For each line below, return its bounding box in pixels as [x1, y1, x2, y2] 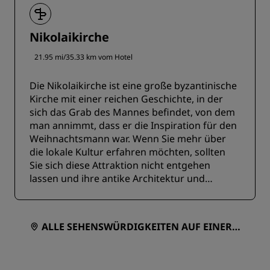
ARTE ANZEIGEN [97, 233, 173, 247]
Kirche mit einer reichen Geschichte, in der [30, 92, 223, 106]
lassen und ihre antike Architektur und [30, 172, 205, 186]
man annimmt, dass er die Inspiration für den [30, 119, 237, 133]
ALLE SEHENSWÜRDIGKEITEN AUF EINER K [41, 220, 241, 234]
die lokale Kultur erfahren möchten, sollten [30, 145, 225, 159]
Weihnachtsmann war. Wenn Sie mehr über [30, 132, 226, 146]
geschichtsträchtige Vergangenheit [30, 185, 190, 199]
